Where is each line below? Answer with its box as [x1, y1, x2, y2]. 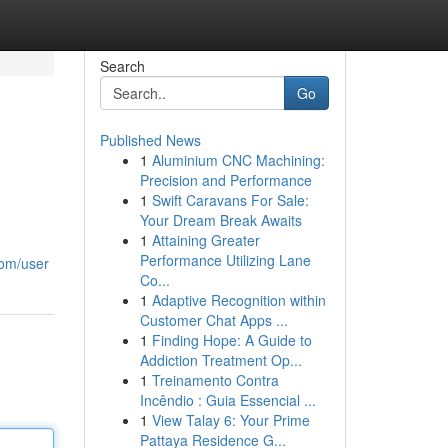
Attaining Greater [151, 230, 260, 250]
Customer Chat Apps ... [139, 310, 288, 330]
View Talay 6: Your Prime [151, 410, 310, 430]
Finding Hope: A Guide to [151, 330, 312, 350]
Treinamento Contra [151, 370, 279, 390]
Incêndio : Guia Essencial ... [139, 390, 316, 410]
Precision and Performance [139, 170, 312, 190]
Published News [99, 130, 201, 150]
